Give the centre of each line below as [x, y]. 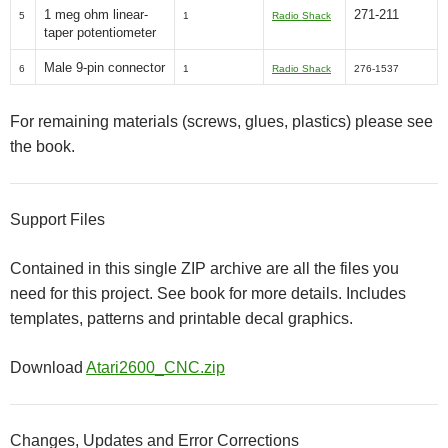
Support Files [57, 219]
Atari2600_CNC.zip [155, 367]
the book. [42, 146]
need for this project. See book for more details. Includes [208, 293]
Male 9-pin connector [104, 67]
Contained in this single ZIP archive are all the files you [204, 268]
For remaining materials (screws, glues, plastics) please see [221, 121]
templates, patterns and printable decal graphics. [181, 318]
